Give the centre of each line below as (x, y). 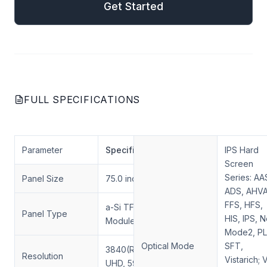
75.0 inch (123, 178)
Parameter (42, 150)
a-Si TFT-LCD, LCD (142, 207)
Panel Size (43, 178)
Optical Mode (168, 246)
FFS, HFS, (244, 205)
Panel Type (45, 214)
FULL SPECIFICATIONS (82, 100)
